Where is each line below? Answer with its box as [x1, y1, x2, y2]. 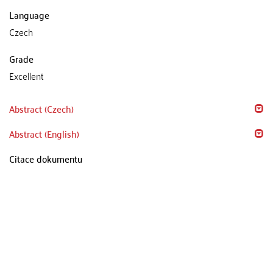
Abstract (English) [9, 125, 79, 142]
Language [9, 6, 49, 23]
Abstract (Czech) [9, 100, 74, 117]
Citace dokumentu [9, 150, 82, 167]
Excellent [9, 67, 44, 84]
